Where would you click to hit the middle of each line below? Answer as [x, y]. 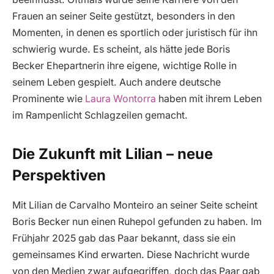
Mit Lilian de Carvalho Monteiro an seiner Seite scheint [135, 206]
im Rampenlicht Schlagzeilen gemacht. [100, 115]
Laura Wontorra [120, 98]
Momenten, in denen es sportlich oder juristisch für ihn [135, 32]
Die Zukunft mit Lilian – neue [113, 154]
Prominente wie [49, 98]
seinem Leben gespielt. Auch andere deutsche [117, 82]
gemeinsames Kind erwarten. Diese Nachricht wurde [131, 255]
